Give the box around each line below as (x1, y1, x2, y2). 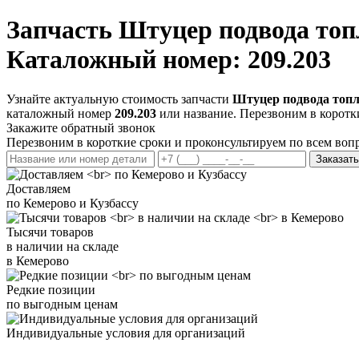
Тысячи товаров (6, 224, 94, 239)
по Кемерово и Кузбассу (6, 196, 139, 210)
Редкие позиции (6, 282, 95, 296)
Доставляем (6, 181, 71, 196)
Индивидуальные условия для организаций (6, 325, 245, 340)
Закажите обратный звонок (6, 120, 155, 135)
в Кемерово (6, 253, 69, 268)
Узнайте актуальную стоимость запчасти (6, 91, 232, 106)
